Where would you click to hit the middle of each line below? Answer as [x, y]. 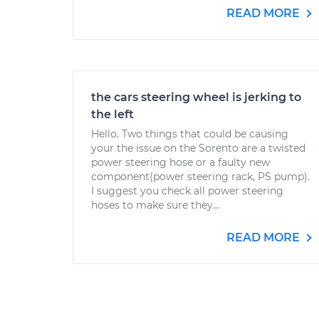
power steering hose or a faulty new [181, 162]
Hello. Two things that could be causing [190, 134]
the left [113, 114]
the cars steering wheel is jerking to [196, 97]
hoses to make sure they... [155, 205]
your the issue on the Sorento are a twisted [198, 148]
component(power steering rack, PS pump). [200, 177]
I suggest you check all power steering [187, 191]
